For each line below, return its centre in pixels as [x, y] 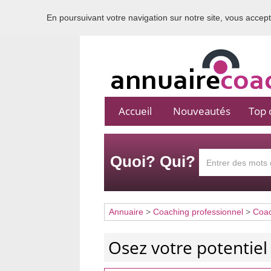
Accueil [135, 111]
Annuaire [126, 212]
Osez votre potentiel [188, 247]
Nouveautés [201, 111]
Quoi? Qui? [153, 162]
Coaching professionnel [198, 212]
